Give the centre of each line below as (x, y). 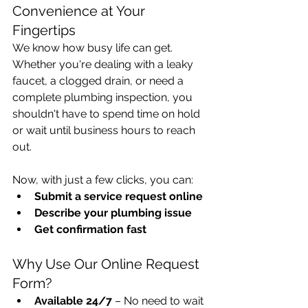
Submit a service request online (119, 197)
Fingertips (44, 31)
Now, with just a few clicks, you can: (103, 180)
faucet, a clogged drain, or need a (99, 81)
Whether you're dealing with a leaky (104, 65)
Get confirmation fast (90, 230)
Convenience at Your (80, 11)
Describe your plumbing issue (113, 213)
